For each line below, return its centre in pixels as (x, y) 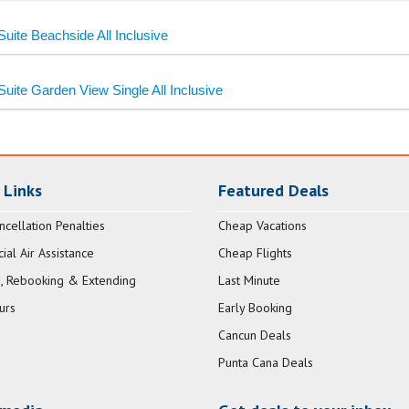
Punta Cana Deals (266, 363)
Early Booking (255, 308)
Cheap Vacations (262, 226)
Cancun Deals (255, 336)
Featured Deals (273, 191)
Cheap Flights (255, 253)
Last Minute (249, 281)
